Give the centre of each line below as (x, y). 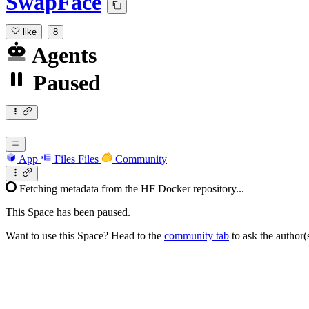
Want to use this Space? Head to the (85, 235)
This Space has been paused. (68, 212)
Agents (62, 56)
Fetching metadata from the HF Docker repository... (132, 188)
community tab (197, 235)
